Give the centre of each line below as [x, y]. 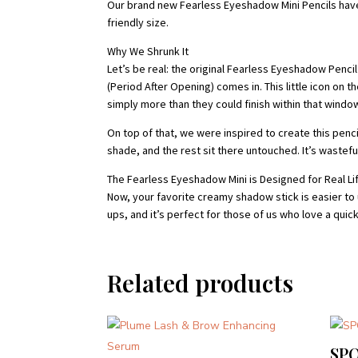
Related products [201, 282]
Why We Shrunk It [148, 51]
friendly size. [138, 22]
